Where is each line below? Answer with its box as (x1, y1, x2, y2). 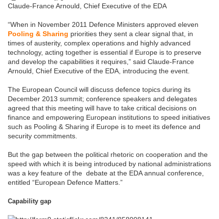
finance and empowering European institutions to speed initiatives (8, 113, 210, 122)
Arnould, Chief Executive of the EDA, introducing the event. (8, 67, 190, 75)
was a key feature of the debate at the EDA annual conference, (8, 169, 204, 177)
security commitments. (8, 132, 77, 140)
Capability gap (8, 197, 51, 205)
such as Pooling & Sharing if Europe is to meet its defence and (8, 123, 200, 131)
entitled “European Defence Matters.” (8, 178, 125, 187)
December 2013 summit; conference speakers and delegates (8, 95, 197, 103)
